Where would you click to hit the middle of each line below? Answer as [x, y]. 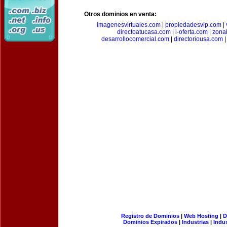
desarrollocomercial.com [135, 39]
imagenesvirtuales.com [128, 25]
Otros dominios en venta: [120, 14]
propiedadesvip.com [193, 25]
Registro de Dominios [150, 216]
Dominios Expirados [150, 222]
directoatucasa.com [144, 32]
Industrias [195, 222]
